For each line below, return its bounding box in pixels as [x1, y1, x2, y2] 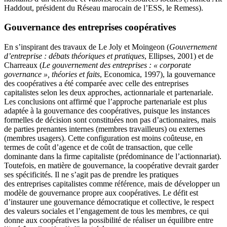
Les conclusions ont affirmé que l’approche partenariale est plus [4, 97, 207, 106]
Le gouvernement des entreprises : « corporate [42, 61, 191, 70]
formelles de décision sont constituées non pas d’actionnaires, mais [4, 116, 216, 125]
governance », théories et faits [4, 70, 100, 79]
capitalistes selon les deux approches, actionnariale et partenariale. [4, 88, 213, 97]
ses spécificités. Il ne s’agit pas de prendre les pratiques [4, 170, 178, 179]
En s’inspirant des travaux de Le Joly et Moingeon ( [4, 43, 169, 52]
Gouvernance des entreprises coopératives [4, 22, 176, 33]
